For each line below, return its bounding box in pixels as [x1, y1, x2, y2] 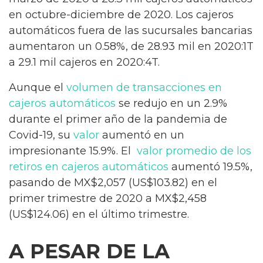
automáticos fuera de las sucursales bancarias [9, 24, 252, 38]
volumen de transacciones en [66, 80, 222, 94]
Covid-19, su [9, 128, 73, 141]
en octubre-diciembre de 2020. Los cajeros [9, 8, 234, 22]
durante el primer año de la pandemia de [9, 112, 227, 126]
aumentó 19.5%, [168, 160, 252, 173]
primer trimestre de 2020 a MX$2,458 [9, 191, 207, 205]
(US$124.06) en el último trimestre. [9, 207, 189, 221]
